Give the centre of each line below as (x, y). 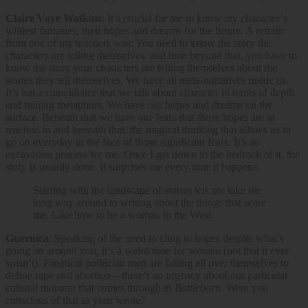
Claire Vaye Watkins (54, 18)
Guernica (27, 238)
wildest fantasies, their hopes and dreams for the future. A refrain (145, 30)
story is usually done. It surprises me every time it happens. (133, 166)
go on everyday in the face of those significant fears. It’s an (133, 142)
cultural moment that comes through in (90, 287)
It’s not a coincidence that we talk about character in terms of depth (150, 92)
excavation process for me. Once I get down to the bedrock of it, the (153, 154)
